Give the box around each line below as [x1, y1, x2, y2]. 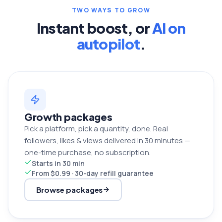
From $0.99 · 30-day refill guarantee [32, 168, 154, 178]
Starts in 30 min [32, 158, 85, 168]
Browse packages [36, 185, 103, 194]
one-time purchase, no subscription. [24, 147, 151, 158]
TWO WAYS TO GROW [71, 5, 151, 14]
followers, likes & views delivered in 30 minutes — [24, 135, 190, 146]
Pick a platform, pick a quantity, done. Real [24, 123, 168, 134]
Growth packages [24, 110, 112, 123]
